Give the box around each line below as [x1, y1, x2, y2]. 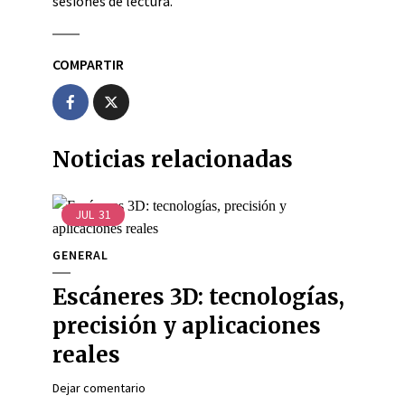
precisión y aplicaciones [52, 312, 321, 340]
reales [52, 341, 120, 369]
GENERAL [52, 247, 108, 263]
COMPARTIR [52, 55, 124, 73]
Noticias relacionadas [52, 146, 293, 174]
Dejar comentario [52, 380, 146, 396]
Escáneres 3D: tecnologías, [52, 283, 344, 311]
